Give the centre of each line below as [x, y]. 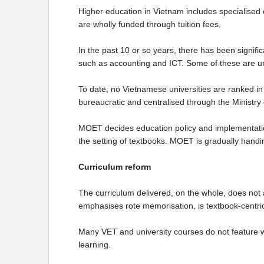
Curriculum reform [115, 166]
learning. [96, 244]
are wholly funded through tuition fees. [151, 24]
